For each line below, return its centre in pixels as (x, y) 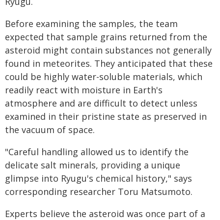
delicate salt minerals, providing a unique (93, 165)
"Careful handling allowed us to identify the (97, 152)
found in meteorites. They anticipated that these (109, 63)
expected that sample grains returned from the (106, 37)
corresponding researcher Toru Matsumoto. (99, 192)
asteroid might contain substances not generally (108, 50)
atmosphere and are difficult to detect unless (101, 103)
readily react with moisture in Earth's (84, 90)
